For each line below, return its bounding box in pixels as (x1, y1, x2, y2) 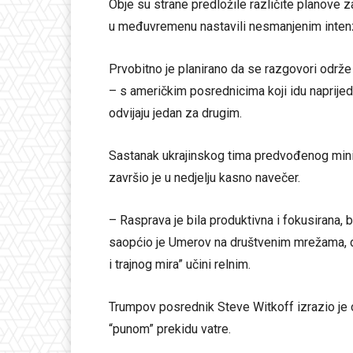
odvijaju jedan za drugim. (109, 106, 242, 121)
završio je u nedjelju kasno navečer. (109, 170, 300, 186)
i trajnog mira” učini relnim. (109, 257, 251, 273)
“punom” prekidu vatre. (109, 321, 231, 337)
